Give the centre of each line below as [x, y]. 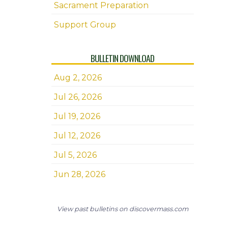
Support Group [85, 25]
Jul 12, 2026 [77, 136]
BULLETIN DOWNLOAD [123, 58]
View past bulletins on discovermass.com [122, 209]
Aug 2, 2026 [78, 78]
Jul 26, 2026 [78, 97]
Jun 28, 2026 [79, 174]
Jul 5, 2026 [75, 155]
